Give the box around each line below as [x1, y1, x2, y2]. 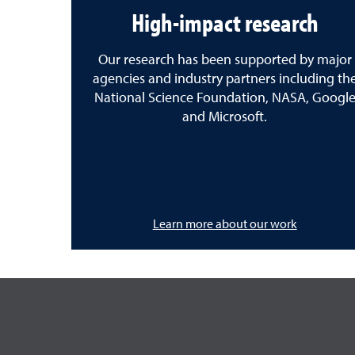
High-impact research [131, 6, 319, 38]
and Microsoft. [182, 109, 268, 124]
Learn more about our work [152, 219, 297, 232]
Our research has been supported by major [97, 52, 352, 67]
